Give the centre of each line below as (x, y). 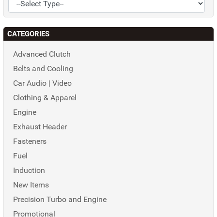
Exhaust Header (40, 127)
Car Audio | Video (42, 83)
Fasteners (30, 141)
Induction (29, 170)
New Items (31, 185)
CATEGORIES (28, 34)
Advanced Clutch (42, 54)
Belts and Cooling (43, 69)
